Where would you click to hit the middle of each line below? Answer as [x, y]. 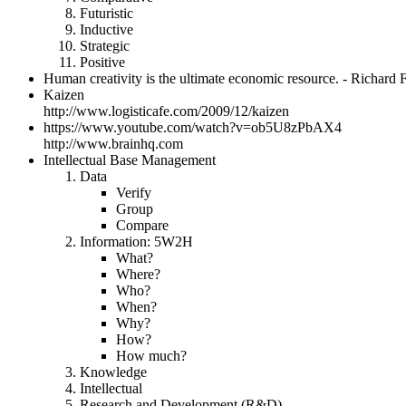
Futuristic [106, 13]
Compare [142, 225]
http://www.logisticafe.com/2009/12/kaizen [166, 111]
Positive [102, 62]
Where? [138, 274]
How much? [151, 355]
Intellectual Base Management [130, 159]
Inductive [106, 29]
